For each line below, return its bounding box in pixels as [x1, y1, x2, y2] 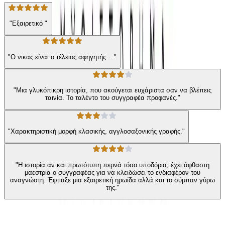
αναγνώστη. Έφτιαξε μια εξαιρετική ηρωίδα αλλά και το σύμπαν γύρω [10, 176, 215, 184]
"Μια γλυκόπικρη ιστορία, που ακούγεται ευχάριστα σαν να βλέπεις [14, 86, 211, 94]
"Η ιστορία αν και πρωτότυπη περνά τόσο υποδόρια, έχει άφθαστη [16, 161, 209, 169]
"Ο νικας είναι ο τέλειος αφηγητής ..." [8, 53, 117, 61]
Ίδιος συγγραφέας [4, 209, 95, 222]
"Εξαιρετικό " [9, 19, 47, 27]
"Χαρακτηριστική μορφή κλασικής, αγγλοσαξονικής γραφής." [8, 127, 185, 135]
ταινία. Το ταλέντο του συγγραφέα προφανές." [45, 94, 180, 102]
